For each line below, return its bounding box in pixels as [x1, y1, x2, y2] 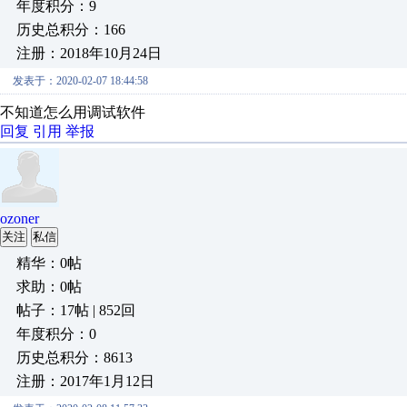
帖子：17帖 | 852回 [16, 303, 135, 318]
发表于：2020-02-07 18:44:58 [13, 74, 148, 87]
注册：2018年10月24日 [16, 45, 162, 61]
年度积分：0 [16, 326, 96, 342]
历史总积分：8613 [16, 350, 133, 365]
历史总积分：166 [16, 22, 125, 37]
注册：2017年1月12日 [16, 373, 154, 389]
